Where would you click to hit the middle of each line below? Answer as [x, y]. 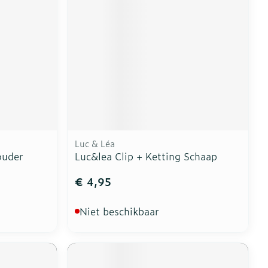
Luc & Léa [95, 144]
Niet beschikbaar [120, 211]
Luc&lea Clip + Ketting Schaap [146, 156]
